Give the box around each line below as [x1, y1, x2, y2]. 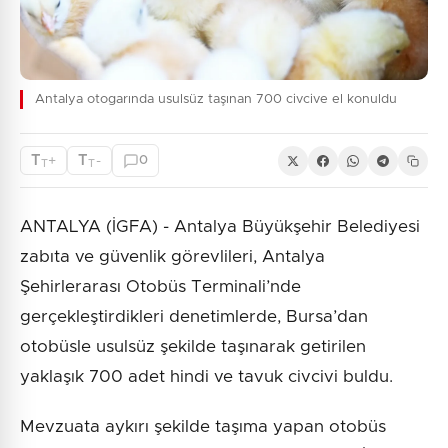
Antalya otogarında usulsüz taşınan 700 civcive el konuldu [35, 93, 397, 107]
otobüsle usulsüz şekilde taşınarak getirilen [20, 338, 366, 356]
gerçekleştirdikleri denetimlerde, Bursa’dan [20, 308, 368, 326]
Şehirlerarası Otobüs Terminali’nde [20, 278, 301, 296]
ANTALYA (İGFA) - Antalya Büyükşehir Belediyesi [20, 218, 420, 236]
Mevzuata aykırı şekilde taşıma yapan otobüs [20, 418, 386, 436]
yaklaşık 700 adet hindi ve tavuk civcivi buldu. [20, 368, 393, 386]
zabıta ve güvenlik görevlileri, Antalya [20, 248, 325, 266]
